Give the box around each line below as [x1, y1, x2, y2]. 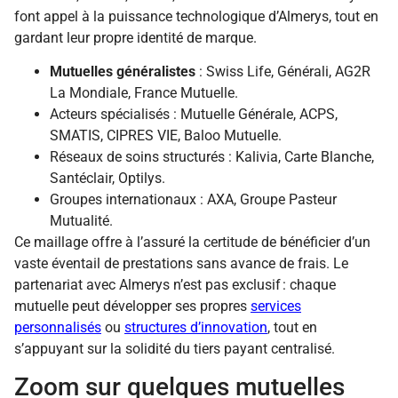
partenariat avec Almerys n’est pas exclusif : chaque [14, 276, 336, 294]
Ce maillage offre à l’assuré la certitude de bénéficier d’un [14, 234, 370, 251]
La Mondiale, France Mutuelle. [50, 84, 238, 102]
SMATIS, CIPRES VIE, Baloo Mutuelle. [50, 127, 282, 145]
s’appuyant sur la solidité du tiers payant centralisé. [14, 340, 335, 358]
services [251, 298, 301, 315]
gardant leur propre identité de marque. [14, 28, 257, 46]
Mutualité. [50, 212, 113, 230]
